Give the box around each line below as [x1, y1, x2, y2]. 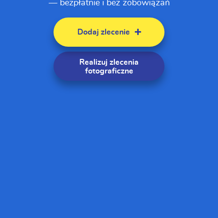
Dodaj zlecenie [77, 28, 130, 36]
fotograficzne [85, 67, 133, 75]
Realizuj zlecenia [79, 58, 139, 66]
